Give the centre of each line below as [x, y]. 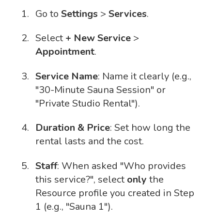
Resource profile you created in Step [115, 193]
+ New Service [98, 38]
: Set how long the [150, 128]
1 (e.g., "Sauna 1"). [74, 206]
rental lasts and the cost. [90, 141]
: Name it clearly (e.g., [145, 76]
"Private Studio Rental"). [88, 103]
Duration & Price [73, 128]
